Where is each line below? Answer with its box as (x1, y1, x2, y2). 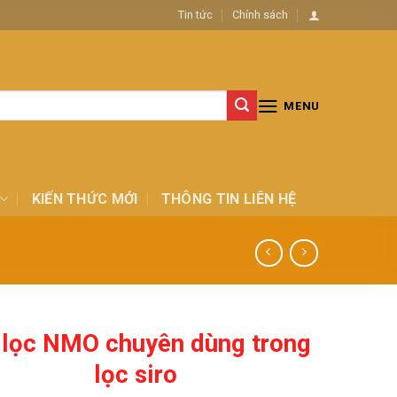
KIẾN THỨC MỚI (31, 190, 138, 207)
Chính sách (232, 7, 289, 21)
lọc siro (94, 361, 178, 390)
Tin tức (177, 7, 213, 21)
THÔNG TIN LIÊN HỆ (160, 190, 297, 207)
